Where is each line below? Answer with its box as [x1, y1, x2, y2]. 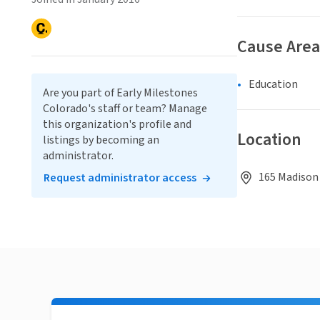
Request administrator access [44, 170, 196, 186]
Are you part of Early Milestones [43, 85, 198, 101]
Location [237, 127, 301, 153]
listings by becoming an [43, 132, 159, 149]
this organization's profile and [43, 116, 191, 133]
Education [249, 76, 298, 93]
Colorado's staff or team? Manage [43, 101, 207, 117]
